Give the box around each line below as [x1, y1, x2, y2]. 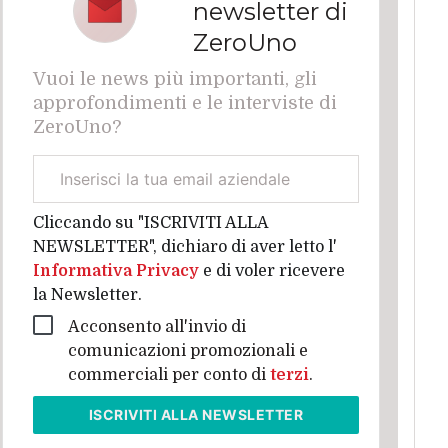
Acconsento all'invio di [67, 318, 246, 336]
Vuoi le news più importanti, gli [32, 69, 317, 89]
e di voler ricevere [202, 262, 345, 280]
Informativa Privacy [32, 262, 203, 280]
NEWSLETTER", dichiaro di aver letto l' [32, 238, 337, 256]
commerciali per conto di [67, 366, 270, 384]
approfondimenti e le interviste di [32, 93, 337, 113]
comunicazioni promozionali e [67, 342, 308, 360]
